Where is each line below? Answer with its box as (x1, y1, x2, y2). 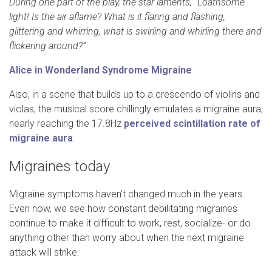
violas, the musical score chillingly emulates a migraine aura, (9, 103, 263, 115)
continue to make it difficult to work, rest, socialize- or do (9, 217, 251, 229)
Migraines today (9, 158, 110, 175)
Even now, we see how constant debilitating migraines (9, 203, 237, 215)
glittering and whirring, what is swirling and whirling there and (9, 25, 262, 38)
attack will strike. (9, 246, 80, 259)
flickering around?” (9, 40, 86, 52)
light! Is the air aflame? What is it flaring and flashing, (9, 11, 225, 23)
